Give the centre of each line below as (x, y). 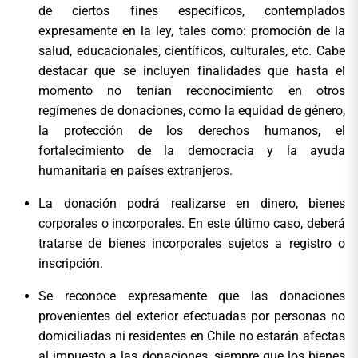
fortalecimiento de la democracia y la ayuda (192, 151)
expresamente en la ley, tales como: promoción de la (192, 31)
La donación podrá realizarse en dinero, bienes (192, 204)
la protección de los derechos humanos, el (192, 131)
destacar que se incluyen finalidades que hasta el (192, 71)
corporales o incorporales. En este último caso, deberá (192, 224)
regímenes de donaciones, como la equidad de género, (192, 111)
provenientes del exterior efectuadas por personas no (192, 316)
